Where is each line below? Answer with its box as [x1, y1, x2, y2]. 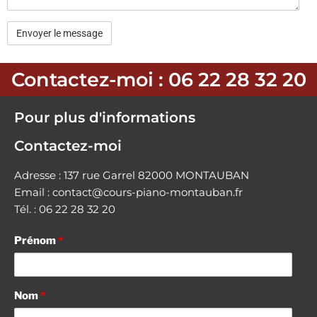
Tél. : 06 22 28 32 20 [14, 202, 115, 216]
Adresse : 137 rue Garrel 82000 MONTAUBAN [14, 168, 249, 182]
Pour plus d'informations [14, 109, 195, 126]
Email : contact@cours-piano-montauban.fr [14, 185, 243, 199]
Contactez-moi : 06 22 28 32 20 [11, 68, 306, 91]
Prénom [14, 234, 58, 247]
